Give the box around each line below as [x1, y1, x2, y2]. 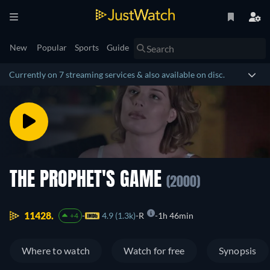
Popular [37, 42, 67, 52]
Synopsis [218, 245, 257, 257]
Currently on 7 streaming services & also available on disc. [9, 69, 225, 80]
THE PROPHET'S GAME [10, 171, 166, 190]
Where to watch [22, 245, 90, 257]
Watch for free [124, 245, 185, 257]
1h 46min [157, 210, 193, 221]
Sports [75, 42, 99, 52]
